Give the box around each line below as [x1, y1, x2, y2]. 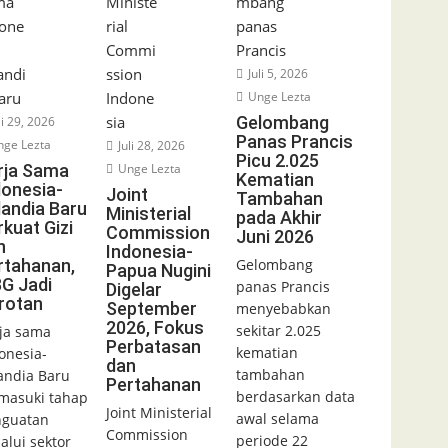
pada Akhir [235, 207, 322, 229]
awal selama [235, 409, 319, 429]
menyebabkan [235, 299, 331, 319]
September [105, 298, 197, 320]
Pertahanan [105, 374, 201, 396]
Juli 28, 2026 [114, 137, 185, 155]
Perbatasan [105, 336, 201, 358]
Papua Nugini [105, 260, 211, 282]
